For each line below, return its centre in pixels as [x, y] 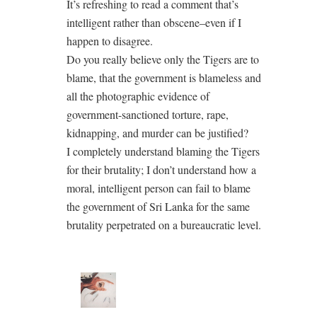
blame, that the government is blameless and [164, 77]
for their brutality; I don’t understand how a [161, 169]
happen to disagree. [110, 41]
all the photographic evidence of [138, 96]
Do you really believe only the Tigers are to [163, 59]
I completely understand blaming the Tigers [163, 151]
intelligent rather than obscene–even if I [154, 22]
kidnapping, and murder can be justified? [157, 133]
